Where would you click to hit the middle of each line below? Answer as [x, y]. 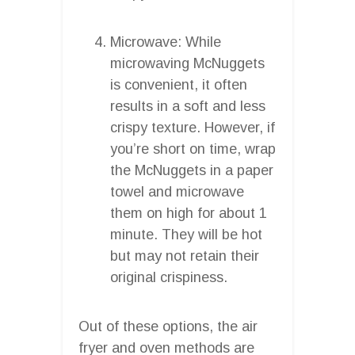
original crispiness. [169, 277]
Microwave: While [166, 42]
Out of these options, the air [168, 326]
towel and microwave [177, 191]
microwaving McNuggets [187, 63]
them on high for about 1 [189, 213]
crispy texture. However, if [193, 127]
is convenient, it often [179, 84]
